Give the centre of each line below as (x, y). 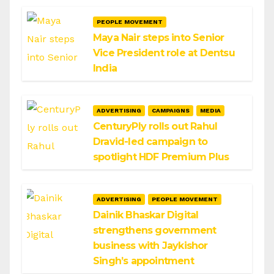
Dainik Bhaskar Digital (146, 215)
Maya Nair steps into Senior (159, 38)
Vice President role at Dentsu (164, 53)
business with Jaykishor (150, 246)
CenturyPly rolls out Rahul (155, 127)
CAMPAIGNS (171, 111)
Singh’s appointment (143, 261)
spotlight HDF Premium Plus (161, 157)
